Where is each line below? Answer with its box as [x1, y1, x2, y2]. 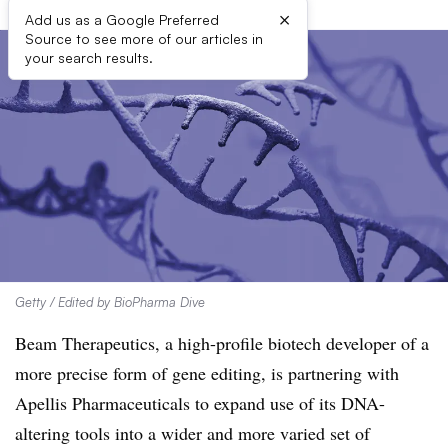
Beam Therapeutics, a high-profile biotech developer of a [15, 331, 429, 355]
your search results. [25, 49, 153, 66]
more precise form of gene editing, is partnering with [15, 361, 399, 385]
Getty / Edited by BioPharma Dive [15, 294, 205, 310]
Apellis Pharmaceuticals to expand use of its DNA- [15, 391, 385, 415]
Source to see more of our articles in [25, 30, 263, 47]
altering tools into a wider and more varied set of [15, 421, 370, 445]
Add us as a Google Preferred [25, 11, 219, 28]
